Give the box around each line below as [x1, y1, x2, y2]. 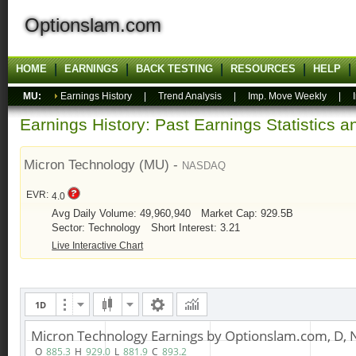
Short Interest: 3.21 [151, 222, 241, 234]
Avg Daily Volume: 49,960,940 [52, 207, 195, 220]
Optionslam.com [8, 14, 161, 36]
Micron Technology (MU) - [24, 157, 183, 173]
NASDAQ [182, 160, 226, 172]
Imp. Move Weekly [248, 91, 327, 102]
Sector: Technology [52, 222, 145, 234]
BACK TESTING [136, 63, 213, 75]
